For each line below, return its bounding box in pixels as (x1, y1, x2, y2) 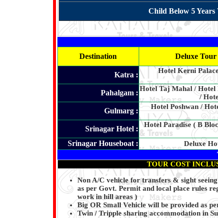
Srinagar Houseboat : (67, 139, 138, 148)
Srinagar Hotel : (85, 125, 138, 133)
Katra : (114, 71, 138, 79)
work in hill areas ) (77, 193, 137, 201)
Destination (79, 52, 117, 61)
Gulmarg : (104, 107, 138, 115)
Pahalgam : (100, 89, 138, 97)
